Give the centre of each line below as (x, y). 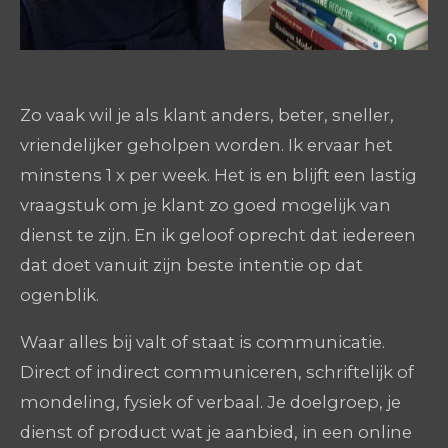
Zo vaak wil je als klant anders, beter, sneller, (207, 115)
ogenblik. (61, 295)
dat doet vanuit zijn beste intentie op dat (191, 265)
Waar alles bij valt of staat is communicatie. (202, 341)
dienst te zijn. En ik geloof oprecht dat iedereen (218, 235)
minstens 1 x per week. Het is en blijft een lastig (218, 175)
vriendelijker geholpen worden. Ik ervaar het (206, 145)
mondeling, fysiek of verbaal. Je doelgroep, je (210, 401)
